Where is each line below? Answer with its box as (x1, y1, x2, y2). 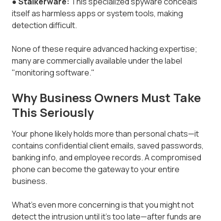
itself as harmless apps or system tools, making (12, 7, 183, 19)
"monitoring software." (12, 67, 95, 78)
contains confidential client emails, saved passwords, (12, 140, 204, 151)
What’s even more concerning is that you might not (12, 199, 194, 210)
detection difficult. (12, 19, 77, 31)
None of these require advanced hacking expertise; (12, 43, 197, 54)
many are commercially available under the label (12, 55, 182, 66)
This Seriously (12, 104, 94, 120)
